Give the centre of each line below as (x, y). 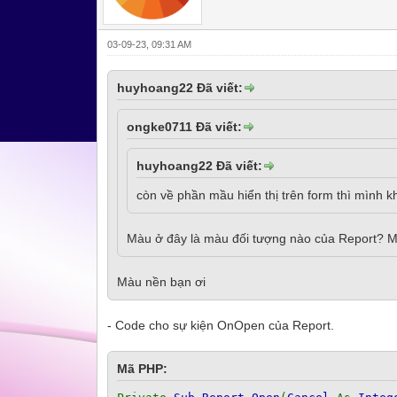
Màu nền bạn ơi (162, 281)
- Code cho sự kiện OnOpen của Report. (221, 325)
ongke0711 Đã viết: (185, 126)
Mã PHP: (143, 368)
